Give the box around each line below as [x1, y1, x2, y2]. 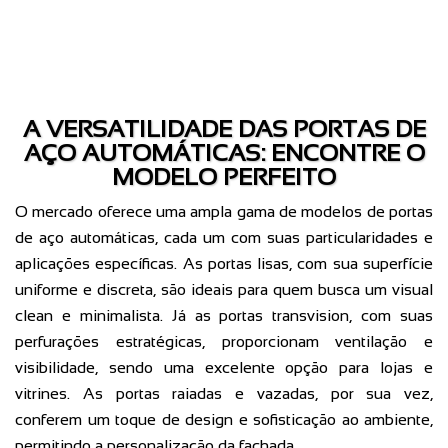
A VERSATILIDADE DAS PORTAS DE [22, 115, 426, 143]
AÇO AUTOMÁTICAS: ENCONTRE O [23, 139, 425, 167]
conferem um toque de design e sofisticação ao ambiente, [15, 411, 433, 429]
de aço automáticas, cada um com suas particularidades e [15, 229, 433, 247]
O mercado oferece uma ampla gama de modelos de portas [15, 203, 433, 221]
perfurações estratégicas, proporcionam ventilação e [15, 333, 433, 351]
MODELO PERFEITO [112, 163, 336, 191]
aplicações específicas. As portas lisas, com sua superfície [15, 255, 433, 273]
